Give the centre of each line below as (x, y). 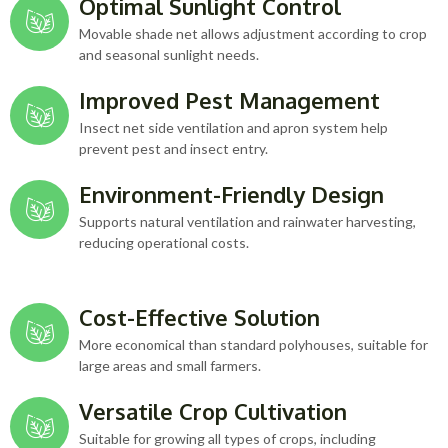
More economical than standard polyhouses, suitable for (253, 345)
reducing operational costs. (164, 243)
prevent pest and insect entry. (173, 149)
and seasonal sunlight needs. (169, 55)
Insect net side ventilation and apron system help (233, 128)
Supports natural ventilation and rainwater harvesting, (247, 222)
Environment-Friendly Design (231, 194)
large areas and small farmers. (170, 366)
